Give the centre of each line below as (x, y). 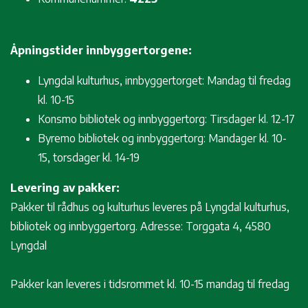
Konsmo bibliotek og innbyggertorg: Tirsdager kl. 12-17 (166, 119)
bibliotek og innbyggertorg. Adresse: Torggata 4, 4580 (141, 226)
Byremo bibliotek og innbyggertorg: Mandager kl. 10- (162, 138)
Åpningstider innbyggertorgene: (101, 50)
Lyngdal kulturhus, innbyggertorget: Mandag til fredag (164, 80)
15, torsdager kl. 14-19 (89, 157)
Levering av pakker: (65, 187)
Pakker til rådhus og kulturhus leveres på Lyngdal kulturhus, (150, 207)
